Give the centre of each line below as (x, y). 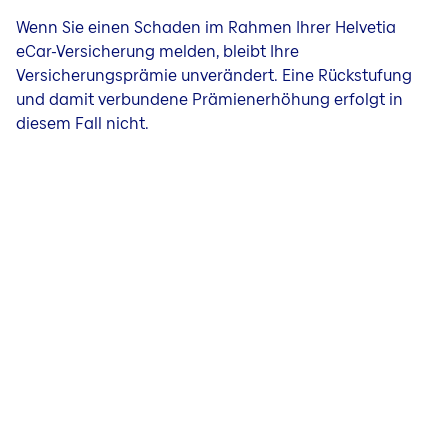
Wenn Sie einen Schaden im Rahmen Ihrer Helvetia (206, 27)
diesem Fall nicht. (82, 123)
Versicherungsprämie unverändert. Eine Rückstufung (214, 75)
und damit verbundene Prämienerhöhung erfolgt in (209, 99)
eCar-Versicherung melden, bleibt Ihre (157, 51)
